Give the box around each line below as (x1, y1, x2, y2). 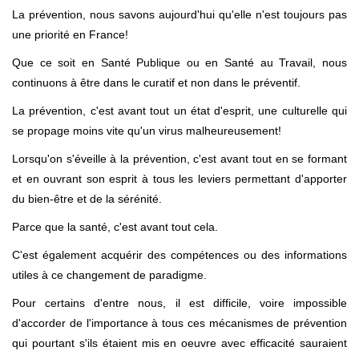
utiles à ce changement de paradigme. (12, 268, 207, 281)
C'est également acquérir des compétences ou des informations (12, 248, 347, 261)
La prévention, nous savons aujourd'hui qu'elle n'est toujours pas (12, 7, 347, 21)
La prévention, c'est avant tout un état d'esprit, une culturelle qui (12, 103, 347, 117)
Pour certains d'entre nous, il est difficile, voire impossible (12, 296, 347, 309)
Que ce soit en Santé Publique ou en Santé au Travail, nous (12, 55, 347, 69)
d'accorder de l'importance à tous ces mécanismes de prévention (12, 316, 347, 329)
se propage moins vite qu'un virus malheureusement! (12, 123, 281, 137)
